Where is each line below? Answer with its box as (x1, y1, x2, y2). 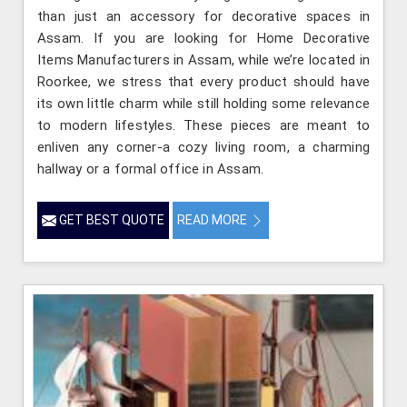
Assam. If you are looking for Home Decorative (37, 30, 370, 47)
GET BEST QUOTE (56, 213, 164, 228)
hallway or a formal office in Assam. (37, 161, 264, 178)
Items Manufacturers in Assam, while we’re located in (37, 52, 370, 69)
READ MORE (177, 213, 250, 228)
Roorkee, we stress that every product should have (37, 74, 370, 91)
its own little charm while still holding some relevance (37, 95, 370, 113)
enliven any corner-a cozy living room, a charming (37, 139, 370, 156)
